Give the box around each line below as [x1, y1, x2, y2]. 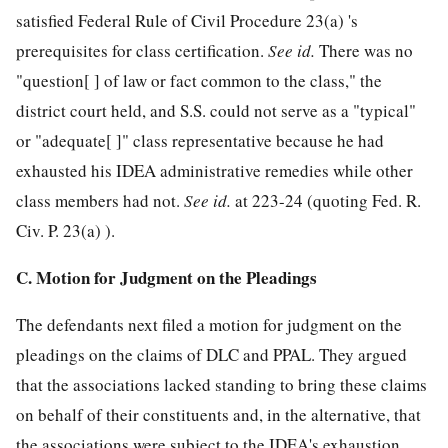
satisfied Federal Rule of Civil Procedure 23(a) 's [16, 9, 358, 33]
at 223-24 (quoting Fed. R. [235, 189, 421, 213]
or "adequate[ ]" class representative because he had [16, 129, 384, 153]
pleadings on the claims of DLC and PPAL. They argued [16, 343, 407, 367]
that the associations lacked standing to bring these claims [16, 373, 427, 397]
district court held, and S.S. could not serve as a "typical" [16, 99, 416, 123]
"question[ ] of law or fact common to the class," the [16, 69, 382, 93]
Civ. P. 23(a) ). [16, 219, 115, 243]
